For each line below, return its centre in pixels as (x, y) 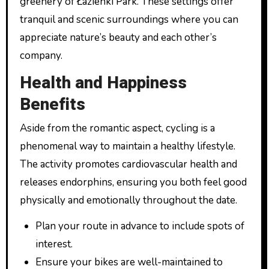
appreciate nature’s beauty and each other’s (118, 37)
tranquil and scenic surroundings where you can (129, 19)
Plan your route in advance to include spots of (140, 226)
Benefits (52, 104)
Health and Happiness (103, 83)
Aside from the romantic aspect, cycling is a (117, 128)
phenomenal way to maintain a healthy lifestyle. (127, 146)
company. (41, 55)
